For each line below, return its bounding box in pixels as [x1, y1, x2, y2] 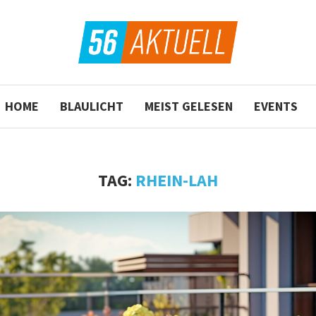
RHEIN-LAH [135, 169, 218, 191]
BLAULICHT [59, 97, 123, 114]
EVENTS [253, 97, 298, 114]
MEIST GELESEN [144, 97, 233, 114]
